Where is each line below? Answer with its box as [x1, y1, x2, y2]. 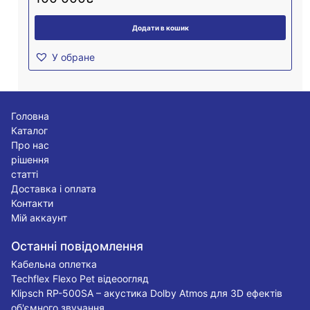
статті [11, 167, 39, 180]
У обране [52, 51, 95, 63]
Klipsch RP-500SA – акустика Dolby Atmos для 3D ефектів [11, 286, 283, 299]
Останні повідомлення [11, 238, 144, 253]
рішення [11, 153, 50, 165]
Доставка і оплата [11, 182, 97, 194]
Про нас [11, 138, 50, 151]
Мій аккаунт [11, 211, 68, 224]
